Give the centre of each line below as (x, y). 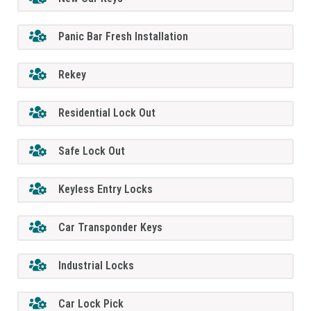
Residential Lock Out (107, 113)
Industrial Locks (96, 266)
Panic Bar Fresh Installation (124, 37)
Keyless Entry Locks (106, 190)
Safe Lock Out (92, 151)
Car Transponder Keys (111, 228)
